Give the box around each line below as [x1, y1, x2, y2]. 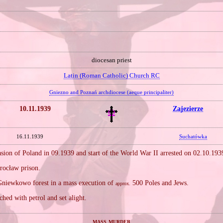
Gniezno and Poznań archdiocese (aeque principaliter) [49, 89, 174, 96]
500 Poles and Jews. [130, 179, 189, 187]
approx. [115, 181, 131, 186]
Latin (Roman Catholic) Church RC [63, 72, 160, 80]
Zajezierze [173, 104, 204, 112]
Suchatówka [179, 133, 208, 139]
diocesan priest [91, 56, 132, 64]
